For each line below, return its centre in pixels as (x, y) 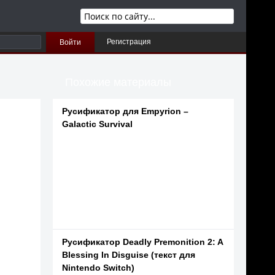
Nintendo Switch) (98, 268)
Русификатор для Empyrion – (125, 111)
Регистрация (129, 42)
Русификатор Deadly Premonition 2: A (142, 242)
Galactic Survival (97, 124)
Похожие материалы (118, 82)
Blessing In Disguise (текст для (129, 255)
